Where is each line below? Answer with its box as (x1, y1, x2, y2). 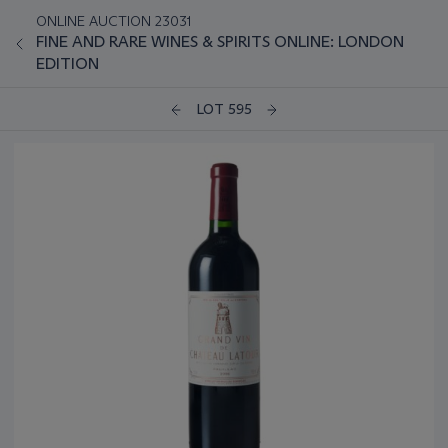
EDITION (36, 54, 99, 73)
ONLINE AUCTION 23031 (36, 12, 191, 30)
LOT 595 (196, 100, 252, 119)
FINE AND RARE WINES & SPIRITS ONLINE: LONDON (36, 32, 404, 51)
